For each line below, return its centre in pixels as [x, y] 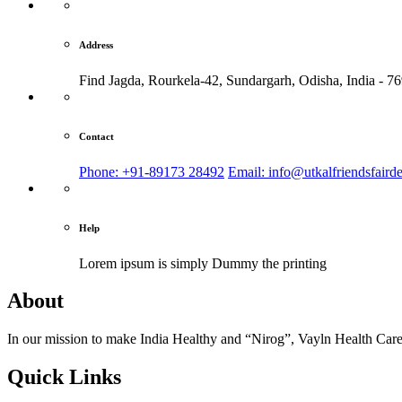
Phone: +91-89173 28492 [152, 171]
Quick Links [64, 377]
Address [96, 44]
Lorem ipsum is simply [144, 263]
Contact [96, 136]
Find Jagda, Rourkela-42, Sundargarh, [189, 80]
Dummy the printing [269, 263]
